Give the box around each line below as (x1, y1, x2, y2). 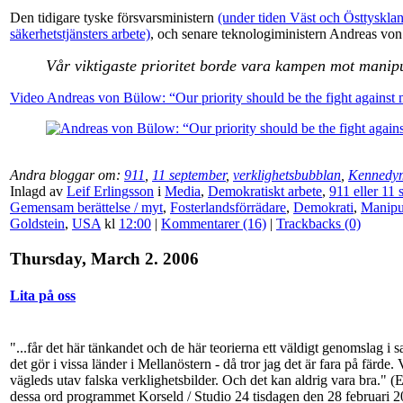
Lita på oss (10, 288, 76, 304)
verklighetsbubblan (233, 167, 341, 184)
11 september (152, 167, 226, 184)
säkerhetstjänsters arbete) (10, 26, 150, 42)
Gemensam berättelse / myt (10, 200, 163, 216)
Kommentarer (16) (161, 216, 266, 232)
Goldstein (10, 216, 65, 232)
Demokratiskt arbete (208, 184, 322, 200)
